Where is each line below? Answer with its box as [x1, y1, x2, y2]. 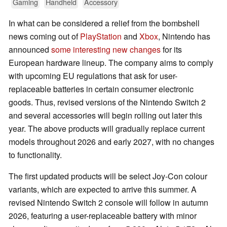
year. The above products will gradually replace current [9, 123, 205, 135]
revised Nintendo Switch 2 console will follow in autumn [9, 197, 208, 209]
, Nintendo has [158, 30, 210, 43]
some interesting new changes [51, 44, 161, 56]
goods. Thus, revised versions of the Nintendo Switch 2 [9, 96, 206, 108]
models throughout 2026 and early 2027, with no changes [9, 136, 214, 148]
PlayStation [80, 30, 124, 43]
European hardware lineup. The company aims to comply [9, 57, 213, 69]
